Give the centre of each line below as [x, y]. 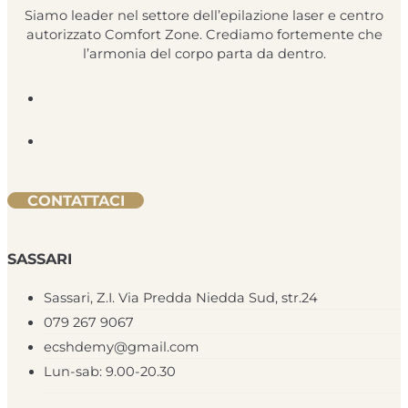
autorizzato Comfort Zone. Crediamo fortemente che [204, 35]
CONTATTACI [76, 200]
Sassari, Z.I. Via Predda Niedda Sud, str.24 [181, 297]
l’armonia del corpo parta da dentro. [204, 54]
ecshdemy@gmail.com [122, 347]
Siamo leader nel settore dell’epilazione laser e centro [204, 16]
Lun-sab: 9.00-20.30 [110, 371]
